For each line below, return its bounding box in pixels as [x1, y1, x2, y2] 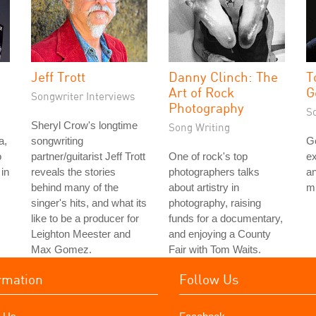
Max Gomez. [31, 243, 92, 255]
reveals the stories [31, 166, 116, 178]
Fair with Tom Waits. [169, 243, 261, 255]
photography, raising [169, 197, 261, 209]
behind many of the [31, 181, 119, 193]
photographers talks [169, 166, 260, 178]
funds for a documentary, [169, 212, 283, 224]
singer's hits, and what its [31, 197, 147, 209]
